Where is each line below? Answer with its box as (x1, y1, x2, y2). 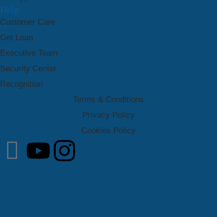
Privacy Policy (82, 110, 135, 120)
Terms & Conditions (73, 94, 144, 104)
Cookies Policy (81, 125, 136, 135)
